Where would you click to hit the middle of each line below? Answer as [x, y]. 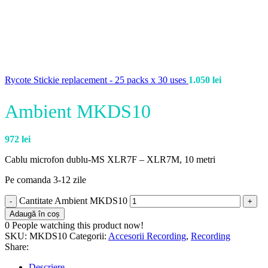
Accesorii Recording [147, 236]
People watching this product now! [78, 226]
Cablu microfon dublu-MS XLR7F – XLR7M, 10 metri [110, 160]
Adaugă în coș [35, 214]
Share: [17, 247]
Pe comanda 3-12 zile [45, 180]
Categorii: [88, 236]
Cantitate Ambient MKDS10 [73, 201]
